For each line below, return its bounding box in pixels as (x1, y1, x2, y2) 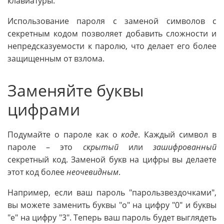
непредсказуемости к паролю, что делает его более (7, 40, 216, 51)
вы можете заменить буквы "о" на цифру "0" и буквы (7, 199, 216, 211)
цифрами (7, 98, 80, 120)
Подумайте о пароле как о (7, 129, 121, 140)
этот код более (7, 166, 66, 178)
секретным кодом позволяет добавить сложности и (7, 27, 216, 39)
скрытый (82, 141, 118, 153)
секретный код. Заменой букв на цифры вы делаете (7, 154, 216, 165)
